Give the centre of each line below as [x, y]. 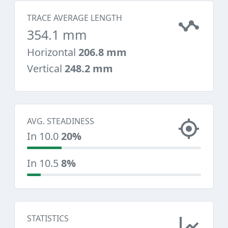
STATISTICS [48, 218]
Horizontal [53, 52]
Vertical [46, 68]
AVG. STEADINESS [61, 121]
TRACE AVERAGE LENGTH [75, 18]
